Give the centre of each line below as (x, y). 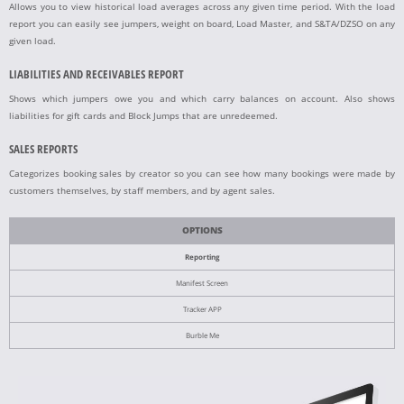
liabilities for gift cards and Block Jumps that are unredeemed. (143, 116)
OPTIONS (202, 230)
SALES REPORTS (43, 149)
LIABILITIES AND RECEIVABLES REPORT (96, 74)
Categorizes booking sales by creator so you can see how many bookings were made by (202, 174)
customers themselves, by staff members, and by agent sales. (142, 191)
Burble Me (202, 335)
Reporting (202, 257)
